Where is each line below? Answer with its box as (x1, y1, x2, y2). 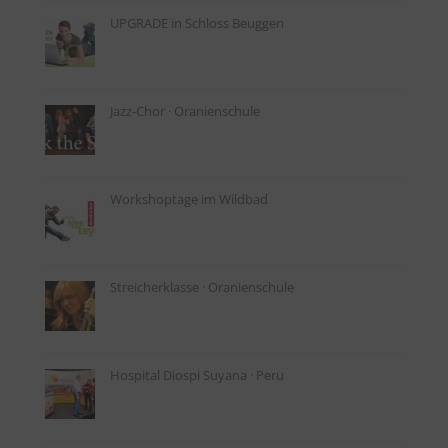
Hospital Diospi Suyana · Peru (109, 366, 284, 384)
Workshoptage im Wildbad (109, 190, 268, 208)
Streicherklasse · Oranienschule (109, 278, 294, 296)
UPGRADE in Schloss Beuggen (109, 14, 284, 32)
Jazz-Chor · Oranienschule (109, 102, 260, 120)
